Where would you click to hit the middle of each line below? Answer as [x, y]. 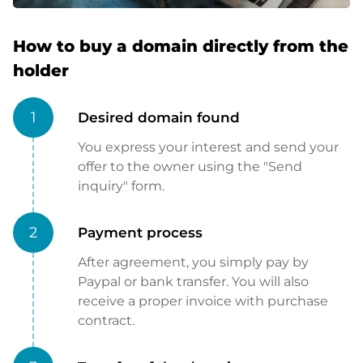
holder [41, 71]
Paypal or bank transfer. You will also [193, 282]
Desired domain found [159, 118]
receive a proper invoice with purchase [203, 301]
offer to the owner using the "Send [190, 167]
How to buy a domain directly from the [181, 47]
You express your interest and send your [208, 147]
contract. [106, 321]
